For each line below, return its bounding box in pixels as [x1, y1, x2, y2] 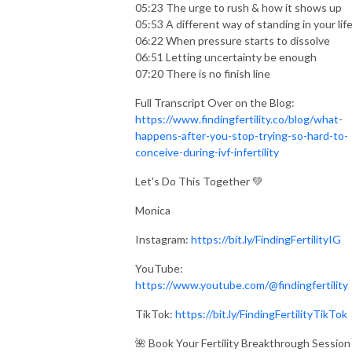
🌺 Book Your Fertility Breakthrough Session [135, 335, 350, 350]
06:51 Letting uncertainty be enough [135, 49, 317, 64]
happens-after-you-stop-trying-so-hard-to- [135, 128, 348, 142]
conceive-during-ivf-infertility [135, 145, 279, 159]
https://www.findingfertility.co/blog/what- [135, 112, 343, 126]
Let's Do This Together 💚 [135, 174, 263, 188]
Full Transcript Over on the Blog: [135, 95, 295, 109]
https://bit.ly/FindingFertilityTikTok [175, 306, 347, 321]
